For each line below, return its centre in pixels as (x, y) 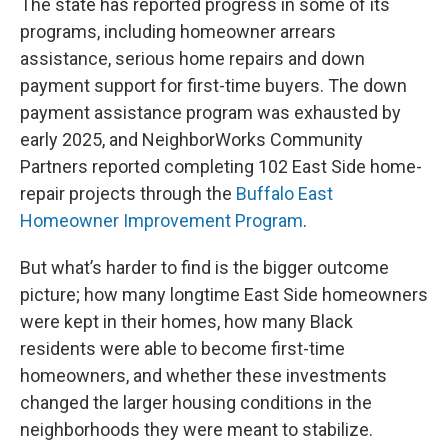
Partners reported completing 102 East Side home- (221, 167)
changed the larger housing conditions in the (196, 403)
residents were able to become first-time (182, 349)
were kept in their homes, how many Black (186, 322)
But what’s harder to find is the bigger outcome (204, 268)
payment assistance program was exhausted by (210, 113)
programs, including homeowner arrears (178, 32)
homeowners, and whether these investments (203, 376)
